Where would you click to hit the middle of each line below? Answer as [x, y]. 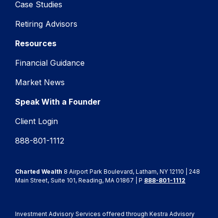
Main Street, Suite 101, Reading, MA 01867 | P [80, 180]
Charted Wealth [39, 172]
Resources [36, 43]
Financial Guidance [50, 63]
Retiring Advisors [46, 24]
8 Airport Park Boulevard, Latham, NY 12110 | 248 [131, 172]
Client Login [37, 121]
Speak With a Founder [58, 102]
